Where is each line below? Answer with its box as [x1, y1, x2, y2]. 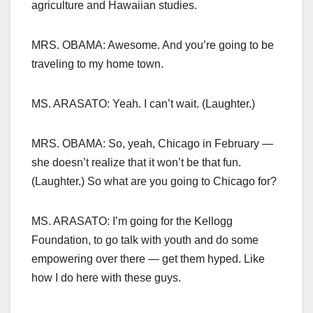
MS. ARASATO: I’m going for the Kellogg [31, 215, 233, 228]
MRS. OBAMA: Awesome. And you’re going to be [31, 39, 274, 52]
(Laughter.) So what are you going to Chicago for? [31, 175, 277, 188]
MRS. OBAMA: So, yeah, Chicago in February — [31, 138, 273, 150]
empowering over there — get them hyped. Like [31, 253, 265, 265]
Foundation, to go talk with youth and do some [31, 234, 259, 247]
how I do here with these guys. [31, 272, 181, 284]
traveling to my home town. [31, 58, 163, 71]
